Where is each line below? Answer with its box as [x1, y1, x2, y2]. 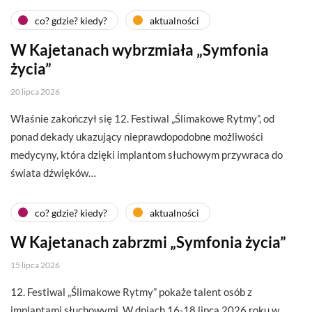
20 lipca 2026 [10, 86, 60, 97]
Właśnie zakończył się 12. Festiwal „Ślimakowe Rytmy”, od [10, 112, 274, 125]
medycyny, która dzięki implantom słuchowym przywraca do [10, 148, 283, 162]
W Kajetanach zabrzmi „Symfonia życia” [10, 233, 286, 252]
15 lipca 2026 [10, 260, 60, 271]
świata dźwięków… [10, 166, 96, 180]
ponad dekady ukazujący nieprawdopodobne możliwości [10, 130, 263, 143]
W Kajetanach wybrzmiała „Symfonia [10, 40, 269, 60]
